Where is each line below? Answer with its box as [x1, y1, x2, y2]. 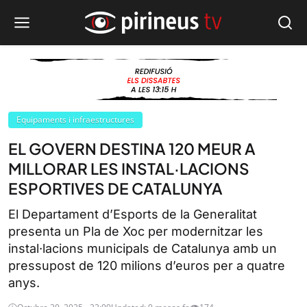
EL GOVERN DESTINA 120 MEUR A [8, 139, 256, 158]
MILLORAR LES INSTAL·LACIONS [8, 159, 249, 178]
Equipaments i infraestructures [16, 114, 134, 125]
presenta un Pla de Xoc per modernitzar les [8, 224, 263, 238]
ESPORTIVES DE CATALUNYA [8, 179, 223, 198]
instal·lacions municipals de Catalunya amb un [8, 241, 277, 256]
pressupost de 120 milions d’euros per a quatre [8, 258, 285, 273]
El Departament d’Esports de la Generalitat [8, 207, 257, 221]
